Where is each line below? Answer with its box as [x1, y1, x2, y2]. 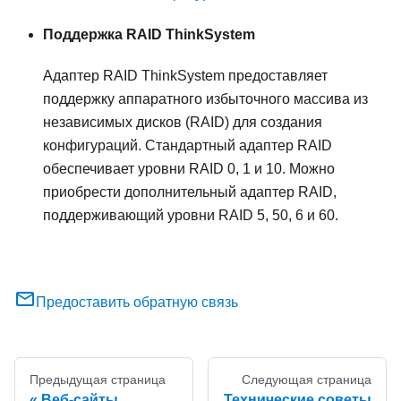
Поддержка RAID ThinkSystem [43, 27, 255, 43]
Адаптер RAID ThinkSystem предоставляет [43, 68, 328, 84]
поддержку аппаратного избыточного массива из [43, 91, 368, 107]
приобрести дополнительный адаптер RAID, [43, 184, 337, 200]
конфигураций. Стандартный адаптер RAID [43, 138, 332, 154]
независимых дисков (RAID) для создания [43, 115, 322, 131]
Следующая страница [242, 372, 371, 388]
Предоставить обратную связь [36, 294, 238, 311]
